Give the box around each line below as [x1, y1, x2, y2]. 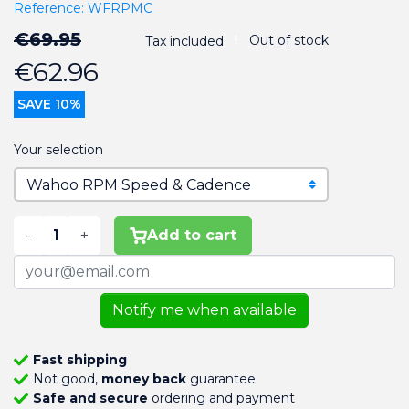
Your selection [14, 141, 103, 158]
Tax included [145, 32, 224, 49]
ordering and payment [147, 389, 295, 406]
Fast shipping [32, 351, 127, 368]
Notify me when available [112, 300, 297, 319]
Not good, [32, 370, 101, 387]
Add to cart [146, 225, 236, 244]
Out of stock [249, 32, 329, 49]
